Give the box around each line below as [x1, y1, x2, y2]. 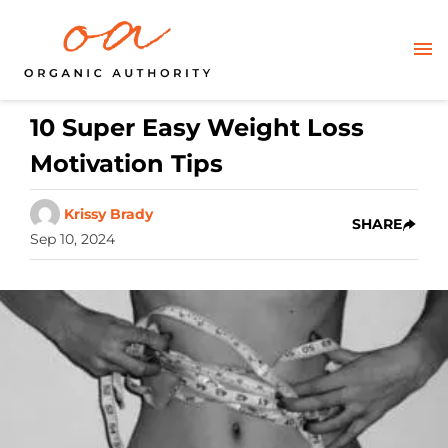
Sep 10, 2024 [30, 230, 115, 248]
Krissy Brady [64, 204, 153, 223]
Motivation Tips [30, 149, 223, 178]
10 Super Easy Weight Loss [30, 113, 364, 142]
